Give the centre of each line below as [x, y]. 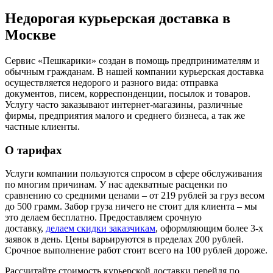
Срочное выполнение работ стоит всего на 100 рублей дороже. [136, 250]
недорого [92, 82]
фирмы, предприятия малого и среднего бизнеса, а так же [125, 115]
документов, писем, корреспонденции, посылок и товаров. [128, 93]
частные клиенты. [42, 126]
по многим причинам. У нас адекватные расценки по [116, 185]
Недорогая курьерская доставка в [118, 18]
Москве [30, 34]
